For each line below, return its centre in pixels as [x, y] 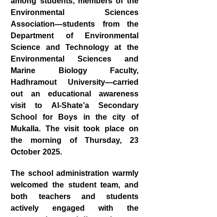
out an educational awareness [75, 94]
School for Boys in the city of [75, 117]
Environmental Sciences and [75, 59]
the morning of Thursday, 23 [75, 140]
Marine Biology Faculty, [75, 70]
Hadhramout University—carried [75, 82]
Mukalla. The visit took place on [75, 129]
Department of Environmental [75, 36]
